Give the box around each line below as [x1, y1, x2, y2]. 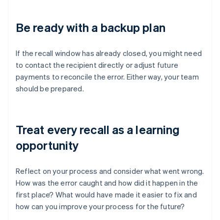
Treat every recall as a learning [16, 122, 180, 137]
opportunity [16, 137, 79, 153]
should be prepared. [16, 83, 84, 94]
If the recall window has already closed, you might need [16, 48, 202, 58]
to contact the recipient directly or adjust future [16, 60, 179, 70]
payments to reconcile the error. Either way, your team [16, 72, 199, 82]
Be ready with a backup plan [16, 20, 165, 35]
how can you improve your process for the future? [16, 201, 185, 212]
